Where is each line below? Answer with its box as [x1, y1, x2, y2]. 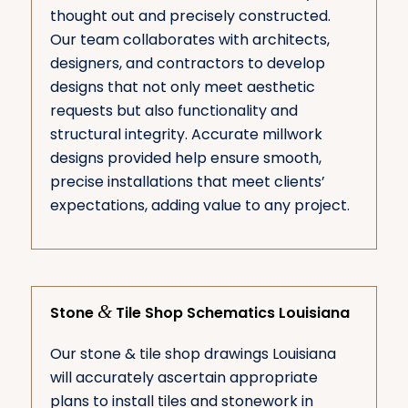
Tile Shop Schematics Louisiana [111, 301, 350, 323]
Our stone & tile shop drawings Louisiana [49, 342, 336, 364]
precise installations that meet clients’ [49, 171, 325, 193]
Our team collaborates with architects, [49, 29, 330, 51]
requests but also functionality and [49, 100, 298, 122]
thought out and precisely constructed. [49, 5, 331, 27]
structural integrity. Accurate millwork [49, 124, 322, 146]
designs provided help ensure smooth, [49, 148, 321, 169]
